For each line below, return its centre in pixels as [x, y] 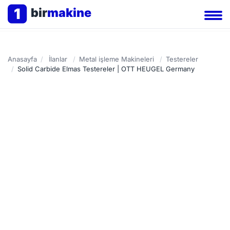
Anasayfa [22, 59]
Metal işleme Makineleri [117, 59]
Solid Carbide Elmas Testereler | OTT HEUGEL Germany [106, 69]
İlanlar [58, 59]
